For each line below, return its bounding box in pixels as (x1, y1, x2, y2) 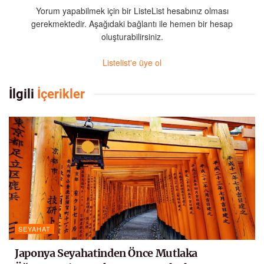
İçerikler (34, 86, 85, 101)
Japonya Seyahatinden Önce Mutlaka (15, 246, 198, 260)
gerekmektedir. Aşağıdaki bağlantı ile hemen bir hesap (31, 18, 233, 30)
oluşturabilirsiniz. (101, 31, 163, 43)
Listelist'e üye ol (103, 57, 161, 69)
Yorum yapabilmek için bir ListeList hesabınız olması (35, 5, 229, 17)
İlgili (9, 86, 34, 101)
